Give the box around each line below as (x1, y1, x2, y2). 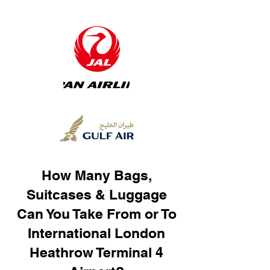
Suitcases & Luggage (26, 186, 167, 202)
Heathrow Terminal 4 (30, 244, 163, 260)
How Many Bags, (41, 167, 152, 183)
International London (28, 225, 165, 241)
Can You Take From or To (16, 206, 177, 222)
